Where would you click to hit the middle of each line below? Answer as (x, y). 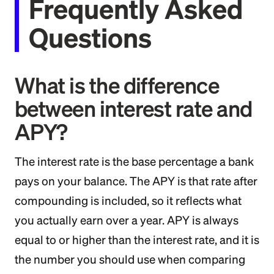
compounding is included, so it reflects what (128, 201)
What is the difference (117, 85)
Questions (90, 37)
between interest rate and (134, 109)
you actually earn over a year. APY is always (127, 220)
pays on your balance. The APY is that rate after (136, 181)
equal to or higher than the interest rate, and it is (137, 240)
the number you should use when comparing (130, 259)
